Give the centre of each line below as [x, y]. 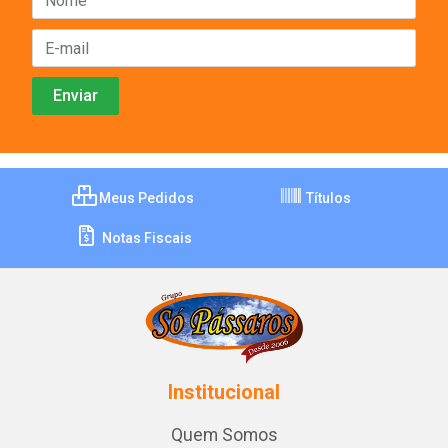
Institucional [224, 392]
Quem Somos [224, 435]
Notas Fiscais [145, 238]
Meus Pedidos [145, 198]
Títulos [327, 198]
